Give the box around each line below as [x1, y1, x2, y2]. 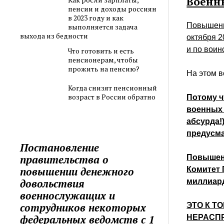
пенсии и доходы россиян [67, 3, 156, 13]
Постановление [20, 140, 99, 154]
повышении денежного [20, 164, 134, 178]
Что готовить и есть [67, 45, 134, 55]
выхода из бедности [20, 30, 88, 40]
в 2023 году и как [67, 12, 123, 22]
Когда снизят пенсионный [67, 83, 157, 93]
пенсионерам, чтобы [67, 54, 138, 64]
